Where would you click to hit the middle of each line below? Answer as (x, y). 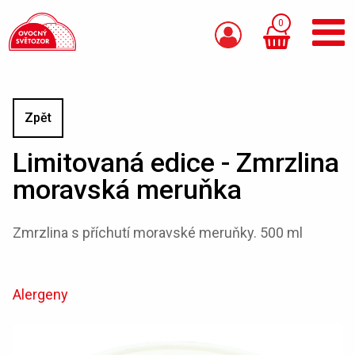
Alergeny (40, 294)
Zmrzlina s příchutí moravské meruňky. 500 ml (158, 233)
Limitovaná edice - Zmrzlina (176, 162)
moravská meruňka (127, 189)
